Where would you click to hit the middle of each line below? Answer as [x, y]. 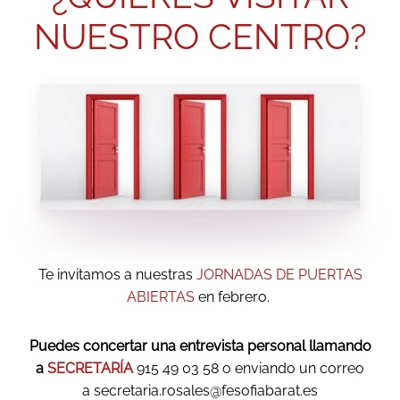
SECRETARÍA [90, 369]
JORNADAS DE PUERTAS [279, 275]
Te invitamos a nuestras [117, 275]
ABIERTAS [161, 297]
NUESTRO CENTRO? [200, 37]
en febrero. [234, 297]
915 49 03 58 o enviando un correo [249, 369]
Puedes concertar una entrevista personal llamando [200, 346]
